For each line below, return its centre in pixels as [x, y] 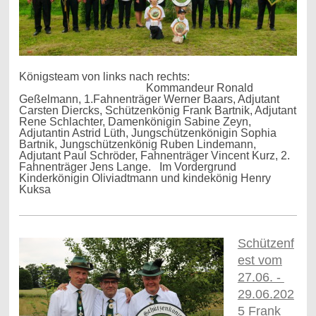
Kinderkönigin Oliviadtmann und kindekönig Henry [145, 178]
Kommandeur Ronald [136, 88]
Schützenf [266, 244]
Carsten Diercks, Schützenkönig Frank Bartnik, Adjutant [157, 111]
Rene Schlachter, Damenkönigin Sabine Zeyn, [135, 122]
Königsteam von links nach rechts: [156, 77]
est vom [260, 261]
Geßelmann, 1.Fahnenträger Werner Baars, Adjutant [149, 99]
